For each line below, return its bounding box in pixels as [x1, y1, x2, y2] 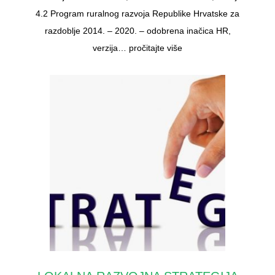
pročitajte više [129, 43, 182, 53]
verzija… [93, 43, 129, 53]
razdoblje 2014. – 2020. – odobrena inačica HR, [44, 26, 231, 36]
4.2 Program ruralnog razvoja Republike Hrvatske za [36, 9, 239, 19]
